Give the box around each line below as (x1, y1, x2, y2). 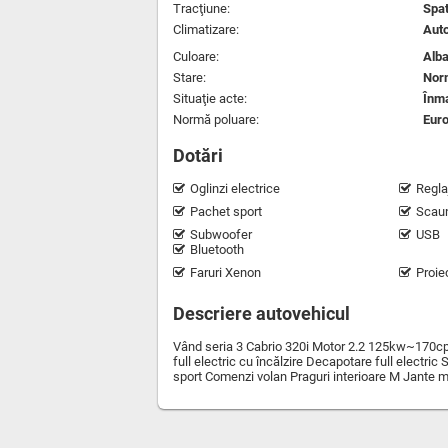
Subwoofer (190, 227, 252, 242)
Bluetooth (190, 242, 244, 257)
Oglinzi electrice (190, 181, 280, 196)
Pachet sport (190, 204, 262, 219)
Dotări (173, 145, 223, 166)
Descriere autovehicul (173, 303, 350, 324)
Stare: (173, 70, 206, 85)
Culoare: (173, 49, 219, 64)
